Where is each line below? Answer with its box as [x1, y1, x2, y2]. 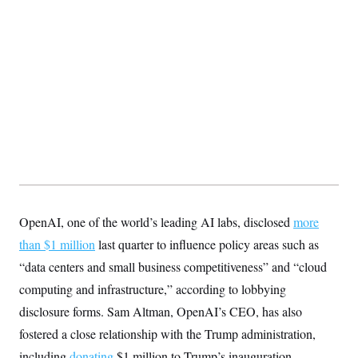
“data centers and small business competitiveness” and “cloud [19, 257, 327, 275]
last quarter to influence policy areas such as [95, 235, 319, 253]
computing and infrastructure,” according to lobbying [19, 280, 286, 297]
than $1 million [19, 235, 95, 253]
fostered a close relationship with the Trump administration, [19, 324, 316, 342]
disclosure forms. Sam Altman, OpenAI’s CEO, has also [19, 302, 302, 320]
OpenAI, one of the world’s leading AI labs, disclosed [19, 213, 293, 230]
